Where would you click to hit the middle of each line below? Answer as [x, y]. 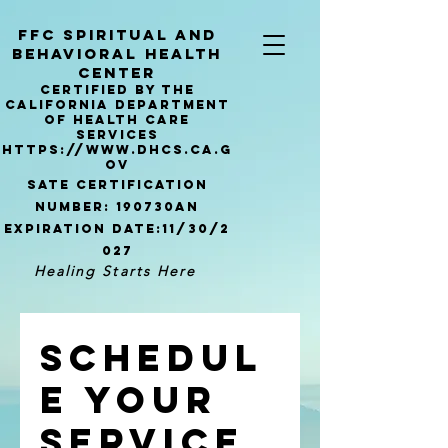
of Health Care [117, 119]
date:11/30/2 [168, 228]
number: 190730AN [117, 206]
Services [117, 134]
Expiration [55, 228]
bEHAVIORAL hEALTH [117, 53]
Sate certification [117, 184]
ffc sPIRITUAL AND [117, 34]
